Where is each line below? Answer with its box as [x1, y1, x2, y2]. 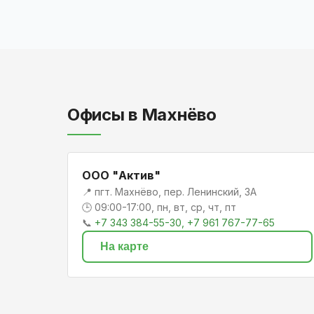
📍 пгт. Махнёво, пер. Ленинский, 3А [82, 186, 257, 198]
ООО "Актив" [82, 168, 161, 183]
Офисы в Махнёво [67, 104, 217, 125]
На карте [100, 240, 149, 253]
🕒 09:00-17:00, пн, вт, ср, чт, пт [82, 201, 236, 214]
